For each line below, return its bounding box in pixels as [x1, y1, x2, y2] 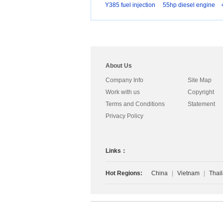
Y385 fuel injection [105, 1, 155, 8]
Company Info [106, 77, 143, 84]
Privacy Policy [106, 112, 143, 119]
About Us [106, 62, 132, 69]
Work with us [106, 89, 140, 96]
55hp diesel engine [162, 1, 215, 8]
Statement [188, 101, 215, 108]
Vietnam [177, 170, 200, 177]
